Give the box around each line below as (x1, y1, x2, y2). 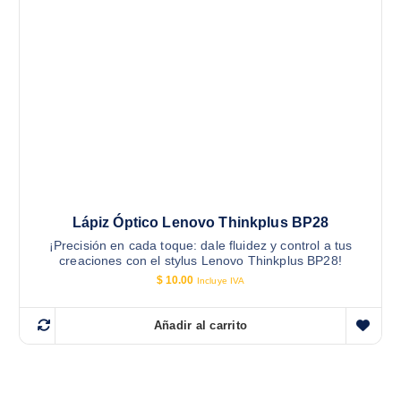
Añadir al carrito (153, 319, 248, 333)
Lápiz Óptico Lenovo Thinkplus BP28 (72, 215, 329, 231)
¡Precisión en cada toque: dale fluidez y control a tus (48, 238, 353, 253)
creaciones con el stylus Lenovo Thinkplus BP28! (59, 253, 342, 269)
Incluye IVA (196, 276, 245, 286)
